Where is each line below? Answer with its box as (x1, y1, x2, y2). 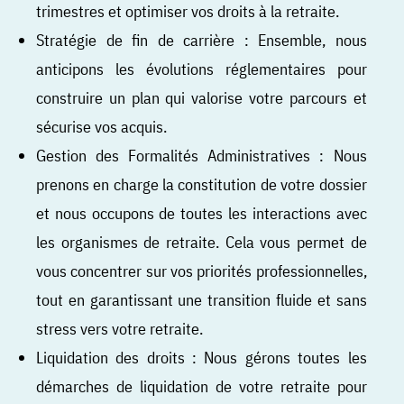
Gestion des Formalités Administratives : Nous (36, 143, 367, 166)
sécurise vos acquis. (36, 115, 167, 137)
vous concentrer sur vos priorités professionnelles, (36, 259, 367, 281)
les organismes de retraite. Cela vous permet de (36, 230, 367, 252)
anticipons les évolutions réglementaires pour (36, 57, 367, 79)
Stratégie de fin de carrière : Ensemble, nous (36, 28, 367, 50)
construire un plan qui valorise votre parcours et (36, 86, 367, 108)
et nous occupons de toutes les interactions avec (36, 201, 367, 224)
